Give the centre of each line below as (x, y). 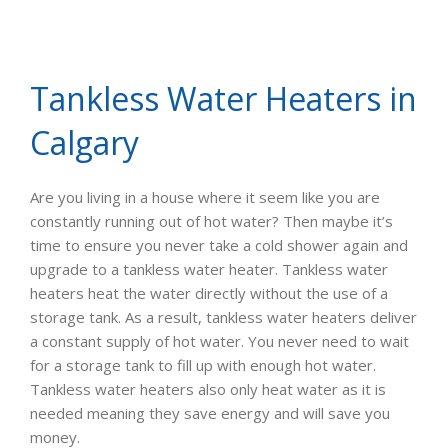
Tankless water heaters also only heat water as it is (208, 389)
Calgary (84, 143)
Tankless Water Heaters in (223, 99)
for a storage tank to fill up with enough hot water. (203, 365)
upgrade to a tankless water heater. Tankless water (209, 269)
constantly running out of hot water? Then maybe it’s (211, 221)
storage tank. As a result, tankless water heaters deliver (223, 317)
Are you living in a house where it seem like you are (205, 197)
